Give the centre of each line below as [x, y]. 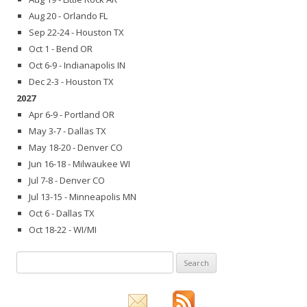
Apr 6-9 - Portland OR [72, 115]
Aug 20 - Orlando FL [68, 16]
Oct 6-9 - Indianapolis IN [77, 65]
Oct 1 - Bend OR [61, 49]
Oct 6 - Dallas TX [62, 213]
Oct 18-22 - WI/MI [63, 230]
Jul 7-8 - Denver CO [67, 181]
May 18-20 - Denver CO [76, 148]
